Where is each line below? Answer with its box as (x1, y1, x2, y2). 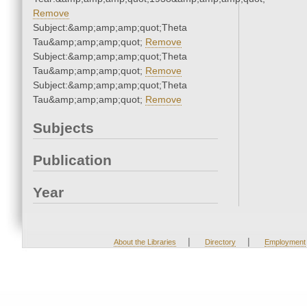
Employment (264, 238, 306, 247)
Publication (33, 152, 112, 169)
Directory (204, 238, 236, 247)
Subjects (33, 120, 94, 136)
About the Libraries (113, 238, 176, 247)
